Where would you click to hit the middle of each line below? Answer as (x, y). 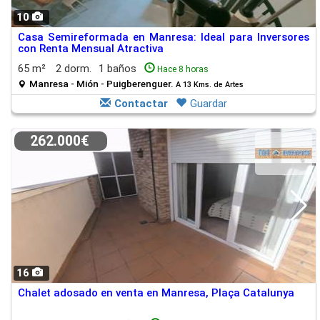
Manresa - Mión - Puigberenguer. (102, 84)
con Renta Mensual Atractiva (91, 49)
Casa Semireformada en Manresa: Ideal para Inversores (164, 37)
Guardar (209, 104)
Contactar (141, 104)
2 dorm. (74, 69)
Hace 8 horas (183, 69)
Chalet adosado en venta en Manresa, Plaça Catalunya (156, 293)
